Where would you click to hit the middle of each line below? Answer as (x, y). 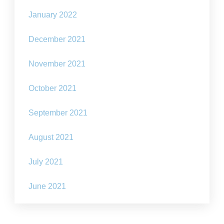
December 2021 (57, 39)
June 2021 (47, 186)
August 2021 (51, 137)
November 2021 (57, 64)
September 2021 (58, 113)
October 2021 (53, 88)
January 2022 (53, 15)
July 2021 (46, 162)
